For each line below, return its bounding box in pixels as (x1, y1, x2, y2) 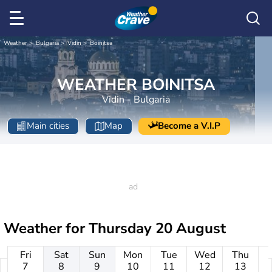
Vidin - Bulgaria (102, 92, 170, 106)
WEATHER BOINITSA (57, 73, 215, 95)
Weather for (4, 219, 89, 238)
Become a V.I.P (158, 120, 220, 132)
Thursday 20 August (89, 219, 226, 238)
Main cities (27, 120, 69, 132)
